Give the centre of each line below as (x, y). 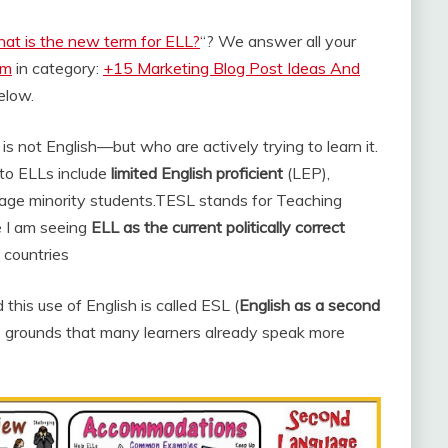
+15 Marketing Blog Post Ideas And (231, 68)
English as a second (309, 305)
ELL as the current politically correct (218, 227)
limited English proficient (197, 173)
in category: (57, 68)
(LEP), (306, 173)
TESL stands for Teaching (248, 200)
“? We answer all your (278, 41)
